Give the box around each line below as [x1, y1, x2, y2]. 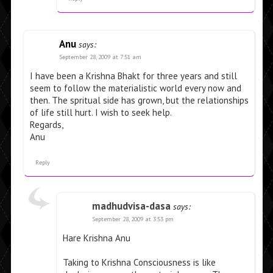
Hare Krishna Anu [62, 232, 130, 244]
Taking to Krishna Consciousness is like [62, 257, 216, 269]
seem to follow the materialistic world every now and [29, 82, 241, 94]
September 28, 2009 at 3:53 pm [91, 215, 174, 224]
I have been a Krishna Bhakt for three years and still [29, 70, 237, 82]
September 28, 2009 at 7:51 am [58, 53, 141, 62]
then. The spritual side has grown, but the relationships [29, 94, 249, 107]
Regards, [29, 119, 63, 131]
